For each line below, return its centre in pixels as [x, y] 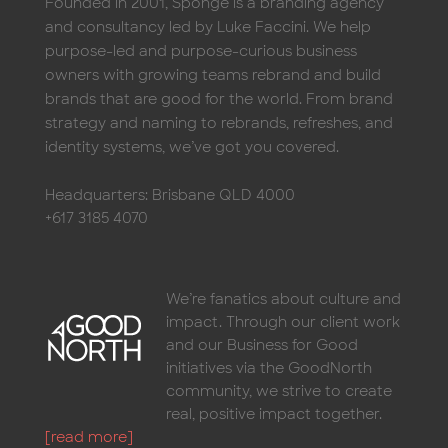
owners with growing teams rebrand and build [212, 69]
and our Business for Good [261, 339]
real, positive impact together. [273, 408]
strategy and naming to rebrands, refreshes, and [218, 117]
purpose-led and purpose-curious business [200, 45]
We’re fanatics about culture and [283, 293]
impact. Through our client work [282, 316]
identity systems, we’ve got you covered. [191, 141]
